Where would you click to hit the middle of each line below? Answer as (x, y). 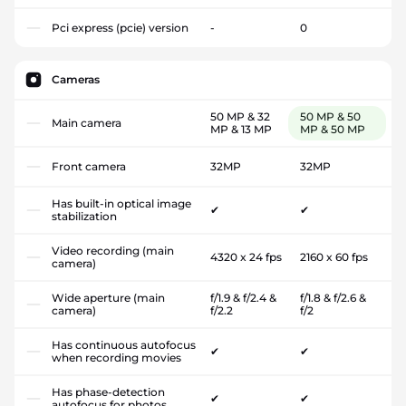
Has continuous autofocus (124, 344)
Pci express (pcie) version (120, 27)
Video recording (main (113, 250)
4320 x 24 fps (246, 256)
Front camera (89, 166)
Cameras (76, 79)
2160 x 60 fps (333, 256)
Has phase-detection (108, 391)
